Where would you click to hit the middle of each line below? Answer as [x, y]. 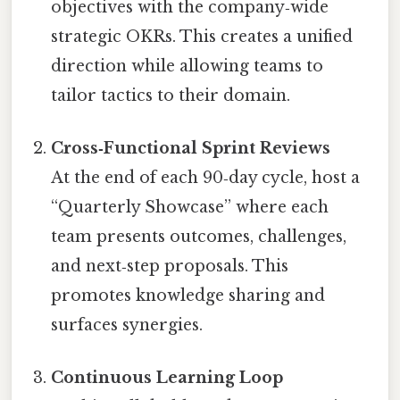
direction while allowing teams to [187, 66]
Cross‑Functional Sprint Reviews [191, 149]
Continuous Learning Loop [167, 378]
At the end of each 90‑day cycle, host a [206, 178]
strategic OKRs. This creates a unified [202, 36]
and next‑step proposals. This [170, 267]
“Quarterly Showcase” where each [190, 208]
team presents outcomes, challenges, [199, 237]
